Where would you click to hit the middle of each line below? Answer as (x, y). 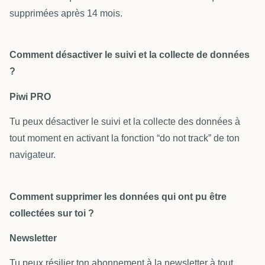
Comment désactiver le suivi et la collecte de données (130, 55)
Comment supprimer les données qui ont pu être (118, 196)
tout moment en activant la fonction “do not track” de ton (125, 138)
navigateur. (33, 155)
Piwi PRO (30, 96)
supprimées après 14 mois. (66, 13)
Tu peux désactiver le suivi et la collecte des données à (125, 122)
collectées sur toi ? (53, 213)
